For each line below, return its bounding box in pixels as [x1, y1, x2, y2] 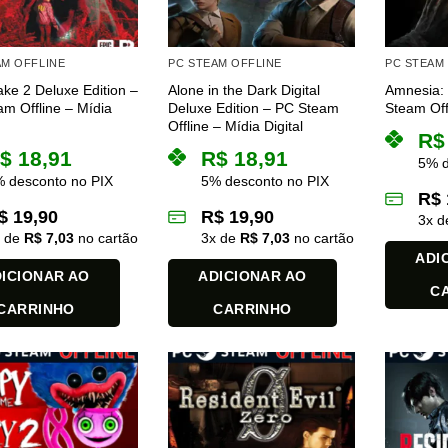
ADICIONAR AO [198, 267, 307, 284]
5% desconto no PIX [201, 172, 330, 189]
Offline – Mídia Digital [168, 117, 304, 134]
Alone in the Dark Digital [168, 81, 321, 98]
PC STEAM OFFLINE [168, 57, 283, 70]
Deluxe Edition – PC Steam [168, 99, 340, 116]
